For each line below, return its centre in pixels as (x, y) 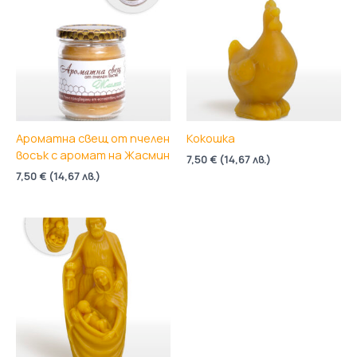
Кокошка (211, 138)
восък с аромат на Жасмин (93, 155)
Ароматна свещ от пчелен (93, 138)
